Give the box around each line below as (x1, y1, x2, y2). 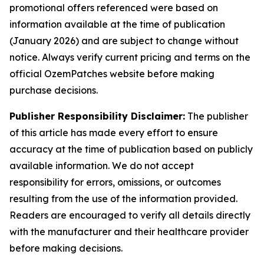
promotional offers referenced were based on (9, 2, 218, 14)
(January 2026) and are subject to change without (9, 35, 239, 47)
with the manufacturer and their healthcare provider (9, 226, 249, 237)
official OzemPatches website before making (9, 68, 214, 80)
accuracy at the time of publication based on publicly (9, 143, 253, 155)
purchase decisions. (9, 84, 98, 96)
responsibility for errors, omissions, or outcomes (9, 176, 221, 188)
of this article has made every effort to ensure (9, 127, 218, 138)
